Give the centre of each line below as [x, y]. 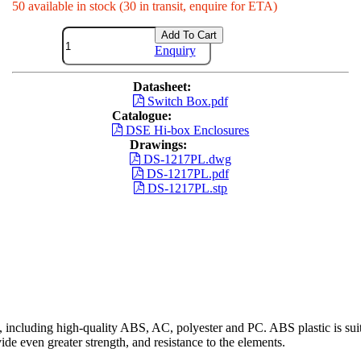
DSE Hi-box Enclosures [186, 131]
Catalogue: [141, 116]
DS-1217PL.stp [186, 189]
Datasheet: [162, 87]
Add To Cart [189, 35]
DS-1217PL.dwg [186, 160]
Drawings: [158, 145]
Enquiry [175, 51]
